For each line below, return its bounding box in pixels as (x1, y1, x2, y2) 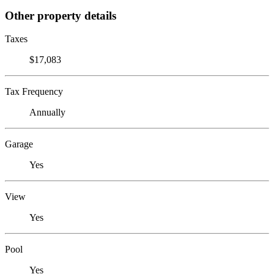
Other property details (5, 9, 116, 22)
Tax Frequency (5, 86, 63, 97)
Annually (29, 107, 65, 118)
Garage (5, 139, 33, 150)
